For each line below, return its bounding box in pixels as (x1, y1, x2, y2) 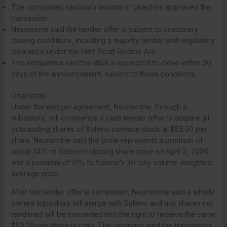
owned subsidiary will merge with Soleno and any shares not (11, 198, 213, 207)
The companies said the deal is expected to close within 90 (11, 58, 211, 67)
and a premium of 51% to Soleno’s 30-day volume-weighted (11, 158, 212, 167)
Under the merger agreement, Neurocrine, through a (11, 102, 187, 111)
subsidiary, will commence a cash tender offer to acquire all (11, 113, 209, 122)
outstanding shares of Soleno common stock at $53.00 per (11, 124, 207, 133)
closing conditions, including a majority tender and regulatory (11, 35, 215, 45)
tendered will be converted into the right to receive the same (11, 209, 215, 218)
